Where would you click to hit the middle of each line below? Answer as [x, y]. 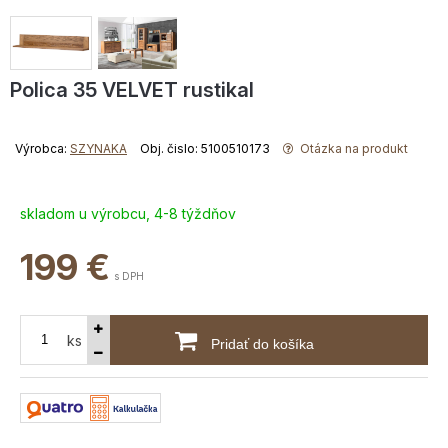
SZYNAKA [98, 148]
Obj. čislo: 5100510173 [205, 148]
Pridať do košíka [260, 343]
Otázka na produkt [352, 148]
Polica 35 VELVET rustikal [132, 89]
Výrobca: [42, 148]
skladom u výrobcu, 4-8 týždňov [128, 213]
